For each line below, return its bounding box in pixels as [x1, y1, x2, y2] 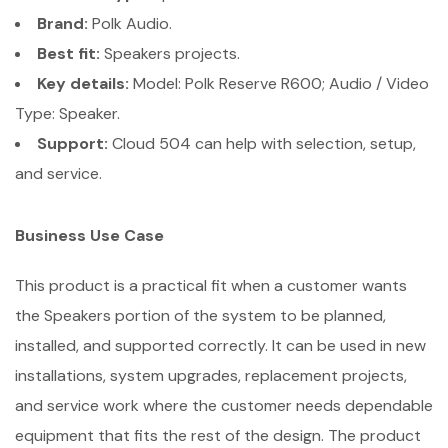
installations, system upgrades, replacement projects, [15, 364, 407, 386]
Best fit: [37, 42, 100, 64]
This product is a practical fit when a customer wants [15, 274, 407, 296]
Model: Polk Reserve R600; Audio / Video [129, 72, 429, 94]
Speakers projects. [100, 42, 240, 64]
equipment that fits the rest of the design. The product [15, 424, 421, 446]
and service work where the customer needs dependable [15, 394, 433, 416]
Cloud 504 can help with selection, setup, [108, 132, 416, 154]
